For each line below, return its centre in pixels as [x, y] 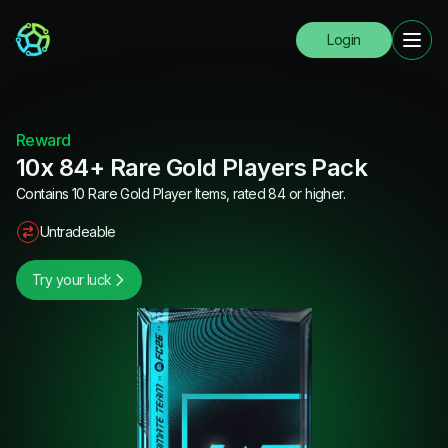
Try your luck [72, 279]
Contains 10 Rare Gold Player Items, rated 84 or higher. [181, 193]
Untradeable [78, 231]
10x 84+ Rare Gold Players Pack [192, 167]
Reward [43, 140]
